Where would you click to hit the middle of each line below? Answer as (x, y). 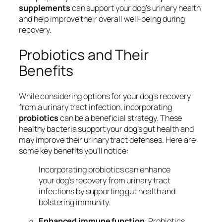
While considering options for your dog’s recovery (105, 96)
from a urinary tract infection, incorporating (95, 107)
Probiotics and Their (84, 55)
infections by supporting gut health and (107, 191)
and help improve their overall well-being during (102, 19)
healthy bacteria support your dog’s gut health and (106, 129)
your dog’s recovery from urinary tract (105, 180)
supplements (45, 8)
